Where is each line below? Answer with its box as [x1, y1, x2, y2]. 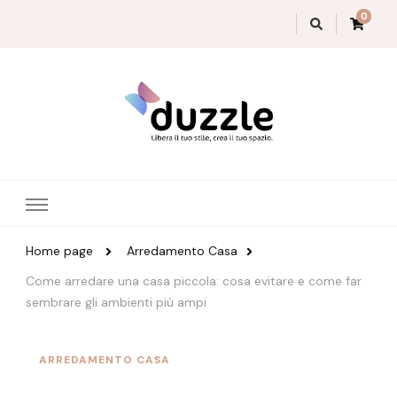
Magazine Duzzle [26, 157, 225, 184]
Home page [26, 243, 93, 260]
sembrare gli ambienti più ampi [26, 294, 206, 311]
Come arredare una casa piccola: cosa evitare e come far [26, 273, 362, 290]
